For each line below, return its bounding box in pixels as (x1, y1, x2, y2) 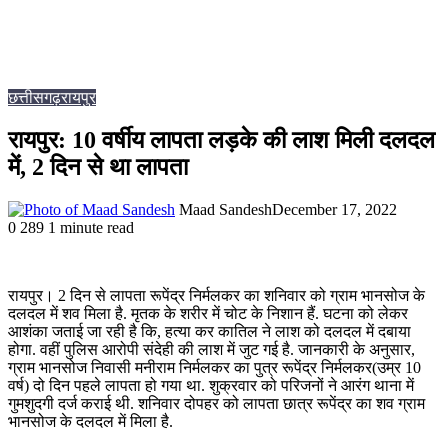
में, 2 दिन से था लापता (8, 154, 188, 181)
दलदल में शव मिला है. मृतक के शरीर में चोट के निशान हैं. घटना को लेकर (8, 305, 408, 323)
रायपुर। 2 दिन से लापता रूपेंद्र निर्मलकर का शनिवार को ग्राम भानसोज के (8, 287, 425, 305)
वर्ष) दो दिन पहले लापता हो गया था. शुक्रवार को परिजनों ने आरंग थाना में (8, 377, 414, 395)
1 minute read (48, 219, 134, 237)
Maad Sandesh (179, 201, 272, 219)
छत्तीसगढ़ (8, 89, 61, 107)
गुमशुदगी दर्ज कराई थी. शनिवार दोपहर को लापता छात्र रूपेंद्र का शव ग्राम (8, 395, 425, 413)
